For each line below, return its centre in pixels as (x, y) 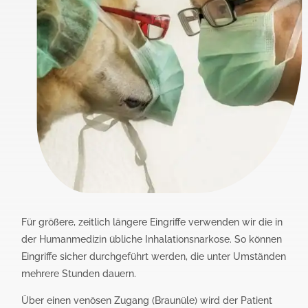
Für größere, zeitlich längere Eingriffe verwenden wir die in (152, 222)
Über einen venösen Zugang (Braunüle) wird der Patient (147, 300)
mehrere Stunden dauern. (79, 273)
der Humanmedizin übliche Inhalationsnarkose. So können (152, 239)
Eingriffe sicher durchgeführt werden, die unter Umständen (154, 256)
